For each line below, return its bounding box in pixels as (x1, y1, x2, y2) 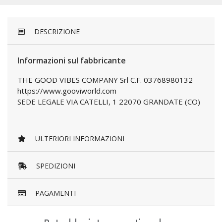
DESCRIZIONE (32, 27, 80, 37)
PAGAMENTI (33, 188, 76, 198)
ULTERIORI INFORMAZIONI (33, 134, 124, 144)
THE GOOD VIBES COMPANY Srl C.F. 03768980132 (17, 75, 193, 85)
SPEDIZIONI (34, 161, 75, 171)
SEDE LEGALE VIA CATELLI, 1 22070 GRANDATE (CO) (17, 97, 200, 107)
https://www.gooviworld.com (17, 86, 116, 96)
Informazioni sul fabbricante (17, 55, 126, 66)
